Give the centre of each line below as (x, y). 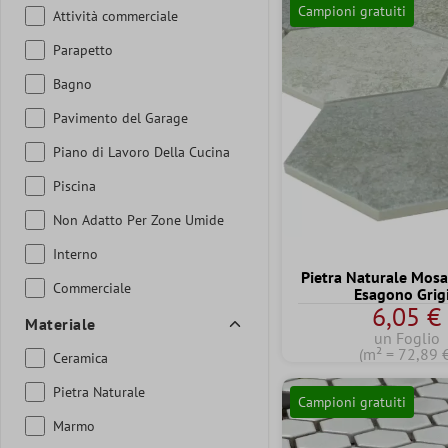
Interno (75, 253)
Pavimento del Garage (120, 117)
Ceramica (80, 357)
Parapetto (83, 49)
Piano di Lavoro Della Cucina (141, 151)
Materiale (60, 323)
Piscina (74, 185)
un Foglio (406, 338)
